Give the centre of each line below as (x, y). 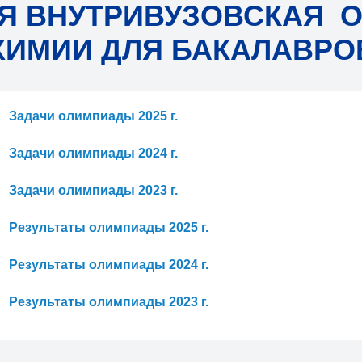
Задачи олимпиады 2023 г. (93, 190)
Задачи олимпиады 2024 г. (93, 153)
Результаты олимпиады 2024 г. (108, 265)
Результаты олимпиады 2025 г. (108, 227)
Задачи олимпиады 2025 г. (93, 116)
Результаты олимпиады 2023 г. (108, 302)
